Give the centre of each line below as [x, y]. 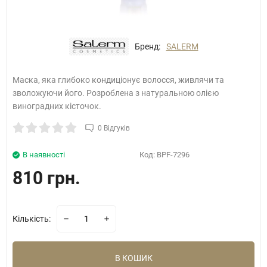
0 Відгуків [114, 128]
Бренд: [147, 46]
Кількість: [32, 219]
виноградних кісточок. [57, 106]
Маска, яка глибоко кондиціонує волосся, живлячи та [118, 80]
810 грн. [46, 178]
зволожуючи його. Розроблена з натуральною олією [116, 93]
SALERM [182, 46]
